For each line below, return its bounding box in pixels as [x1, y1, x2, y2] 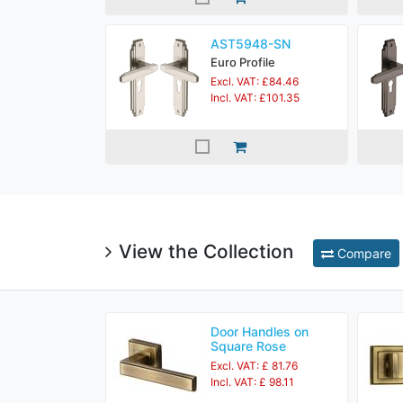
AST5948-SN [210, 36, 291, 51]
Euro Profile [210, 55, 275, 69]
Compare [334, 246, 391, 261]
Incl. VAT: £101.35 [210, 91, 300, 104]
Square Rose [210, 338, 286, 354]
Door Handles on [210, 324, 309, 339]
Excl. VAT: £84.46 [210, 75, 299, 88]
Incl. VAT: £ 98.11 [210, 375, 294, 389]
